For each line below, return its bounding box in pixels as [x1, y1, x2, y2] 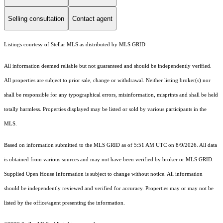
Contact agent [72, 14, 112, 22]
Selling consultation [8, 14, 64, 22]
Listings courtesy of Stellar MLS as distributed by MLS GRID [4, 41, 145, 47]
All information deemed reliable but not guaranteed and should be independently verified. [4, 63, 212, 69]
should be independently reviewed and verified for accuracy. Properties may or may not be [4, 185, 214, 191]
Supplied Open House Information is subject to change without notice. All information [4, 171, 203, 177]
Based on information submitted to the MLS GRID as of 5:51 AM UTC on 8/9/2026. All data [4, 142, 217, 148]
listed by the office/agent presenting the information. [4, 200, 125, 206]
